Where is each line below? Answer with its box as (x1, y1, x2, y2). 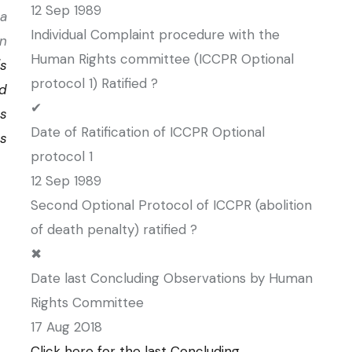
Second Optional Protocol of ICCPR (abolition (31, 196, 312, 214)
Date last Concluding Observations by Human (31, 269, 313, 287)
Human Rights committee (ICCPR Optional (31, 50, 294, 68)
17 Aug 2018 (31, 318, 102, 335)
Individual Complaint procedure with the (31, 26, 280, 43)
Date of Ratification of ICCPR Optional (31, 123, 265, 141)
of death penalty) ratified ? (31, 221, 197, 238)
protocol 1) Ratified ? (31, 75, 158, 92)
